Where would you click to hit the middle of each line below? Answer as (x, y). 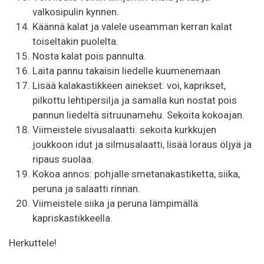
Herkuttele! (33, 243)
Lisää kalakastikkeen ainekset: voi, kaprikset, (129, 85)
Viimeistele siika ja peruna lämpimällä (115, 203)
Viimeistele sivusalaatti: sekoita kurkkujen (124, 129)
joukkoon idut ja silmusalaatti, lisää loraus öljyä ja (142, 144)
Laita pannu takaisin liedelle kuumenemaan (126, 70)
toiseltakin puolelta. (75, 41)
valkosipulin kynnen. (76, 11)
